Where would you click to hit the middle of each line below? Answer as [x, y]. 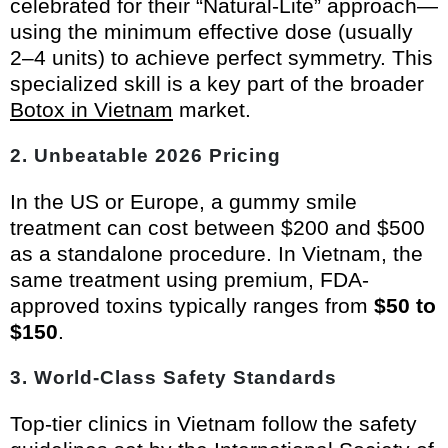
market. [212, 110]
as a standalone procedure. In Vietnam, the [216, 254]
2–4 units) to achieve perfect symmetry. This [221, 58]
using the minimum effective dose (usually [211, 32]
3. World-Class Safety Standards [173, 378]
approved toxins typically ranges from [192, 306]
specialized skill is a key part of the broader [217, 84]
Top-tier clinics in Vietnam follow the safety [213, 424]
